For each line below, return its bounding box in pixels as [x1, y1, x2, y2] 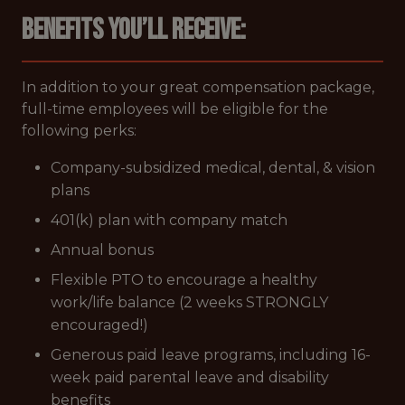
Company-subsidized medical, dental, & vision [51, 159, 375, 176]
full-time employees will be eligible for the [22, 100, 328, 118]
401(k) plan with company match [51, 212, 287, 229]
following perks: [22, 122, 140, 139]
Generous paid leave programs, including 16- [51, 346, 371, 363]
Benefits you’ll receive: [22, 13, 246, 48]
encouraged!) [51, 316, 148, 334]
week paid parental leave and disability [51, 369, 329, 386]
